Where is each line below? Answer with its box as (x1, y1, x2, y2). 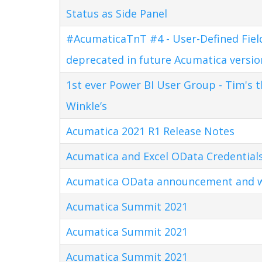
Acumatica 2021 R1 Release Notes (66, 123, 235, 138)
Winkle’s (66, 98, 107, 113)
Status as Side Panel (66, 6, 167, 20)
